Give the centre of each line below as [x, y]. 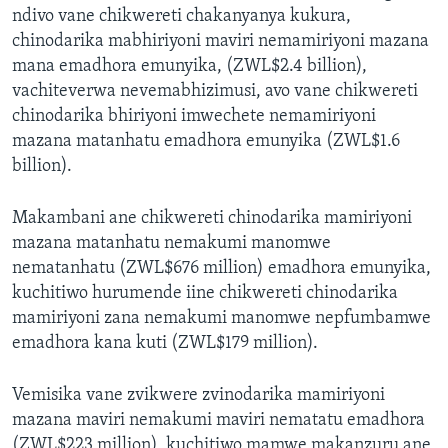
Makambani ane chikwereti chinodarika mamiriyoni [212, 219]
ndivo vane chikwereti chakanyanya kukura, [181, 17]
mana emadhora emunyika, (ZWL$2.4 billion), [189, 67]
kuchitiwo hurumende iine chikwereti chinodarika [205, 294]
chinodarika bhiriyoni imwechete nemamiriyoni [194, 117]
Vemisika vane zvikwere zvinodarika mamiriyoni [198, 396]
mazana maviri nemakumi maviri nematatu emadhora [218, 421]
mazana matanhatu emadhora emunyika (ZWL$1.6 [206, 142]
